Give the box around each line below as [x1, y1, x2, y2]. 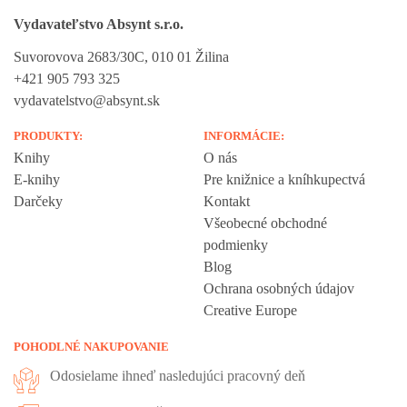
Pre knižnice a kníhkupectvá [203, 171, 365, 187]
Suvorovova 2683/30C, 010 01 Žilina [14, 48, 229, 65]
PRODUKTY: [14, 128, 83, 143]
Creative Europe [203, 302, 297, 318]
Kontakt [203, 193, 250, 209]
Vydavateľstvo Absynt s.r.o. [14, 15, 184, 32]
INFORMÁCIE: [203, 128, 284, 143]
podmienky [203, 236, 268, 253]
